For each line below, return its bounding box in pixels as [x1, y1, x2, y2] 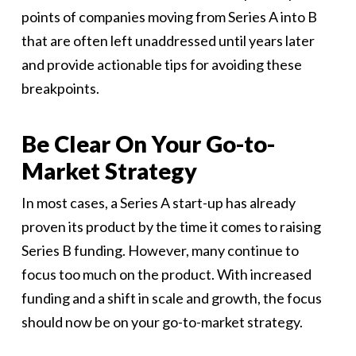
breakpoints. [21, 79, 99, 97]
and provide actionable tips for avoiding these [21, 56, 302, 73]
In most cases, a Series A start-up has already [21, 194, 296, 211]
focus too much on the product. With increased [21, 265, 311, 283]
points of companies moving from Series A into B [21, 8, 317, 25]
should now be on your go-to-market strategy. [21, 313, 303, 331]
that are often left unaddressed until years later [21, 32, 315, 49]
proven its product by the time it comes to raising [21, 218, 321, 235]
